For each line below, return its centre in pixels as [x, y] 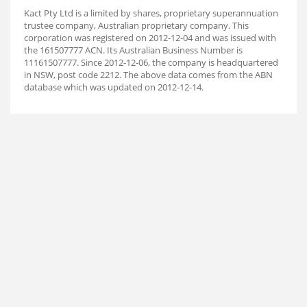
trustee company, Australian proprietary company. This [136, 25]
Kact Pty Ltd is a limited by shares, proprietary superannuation [151, 13]
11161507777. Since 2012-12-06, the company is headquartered [151, 62]
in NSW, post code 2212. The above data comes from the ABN [148, 75]
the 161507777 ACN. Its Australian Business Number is [133, 50]
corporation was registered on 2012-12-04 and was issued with [150, 38]
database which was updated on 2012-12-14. [114, 87]
